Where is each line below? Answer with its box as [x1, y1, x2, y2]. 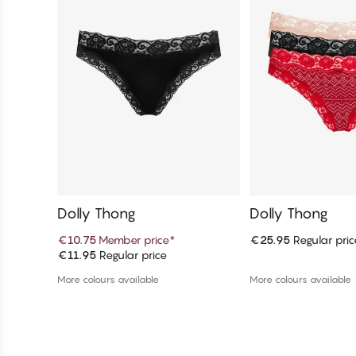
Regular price [96, 248, 167, 262]
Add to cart [123, 254, 174, 267]
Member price [99, 233, 169, 247]
